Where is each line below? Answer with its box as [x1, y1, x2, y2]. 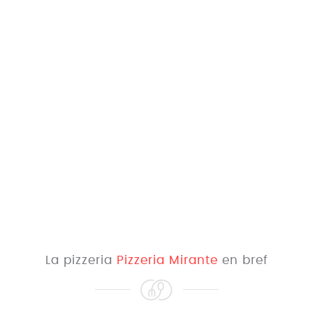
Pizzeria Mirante [116, 254, 218, 266]
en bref [217, 254, 268, 266]
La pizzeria [45, 254, 117, 266]
